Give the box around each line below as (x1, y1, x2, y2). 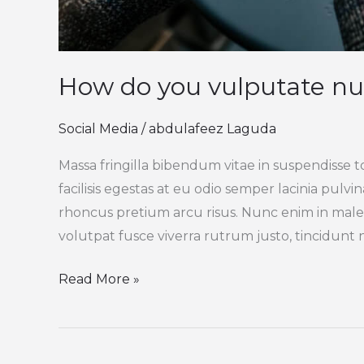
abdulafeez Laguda (149, 120, 276, 136)
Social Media (58, 120, 138, 136)
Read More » (58, 271, 140, 288)
